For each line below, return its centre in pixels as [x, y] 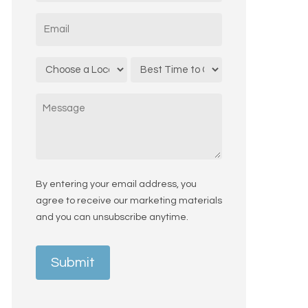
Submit [73, 262]
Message [61, 102]
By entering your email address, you [116, 184]
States [66, 9]
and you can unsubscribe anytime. [112, 217]
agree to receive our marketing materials [129, 200]
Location [60, 65]
